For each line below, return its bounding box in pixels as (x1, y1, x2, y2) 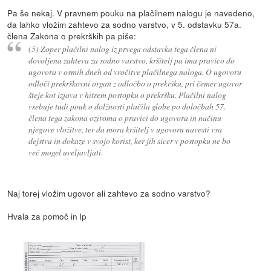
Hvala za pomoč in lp (7, 210, 87, 223)
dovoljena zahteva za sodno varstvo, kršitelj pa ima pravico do (28, 54, 235, 67)
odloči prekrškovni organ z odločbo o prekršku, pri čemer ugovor (28, 77, 242, 90)
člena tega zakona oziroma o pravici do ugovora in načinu (28, 112, 221, 124)
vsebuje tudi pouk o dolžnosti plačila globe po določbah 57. (28, 100, 226, 113)
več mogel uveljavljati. (28, 146, 103, 158)
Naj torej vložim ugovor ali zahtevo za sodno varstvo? (7, 187, 211, 200)
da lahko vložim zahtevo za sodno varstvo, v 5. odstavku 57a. (7, 18, 242, 30)
